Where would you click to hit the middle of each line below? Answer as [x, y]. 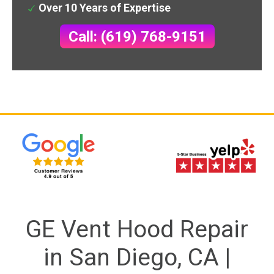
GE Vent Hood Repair [137, 229]
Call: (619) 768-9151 [137, 36]
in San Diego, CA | [137, 257]
